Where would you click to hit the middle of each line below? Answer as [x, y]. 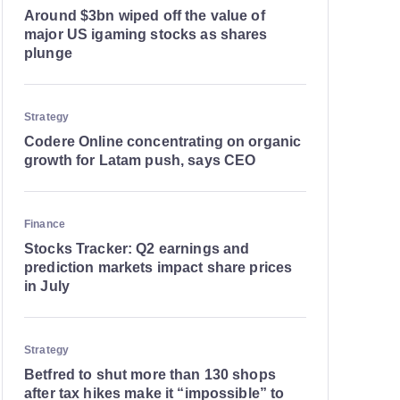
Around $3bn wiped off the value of [145, 16]
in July [47, 286]
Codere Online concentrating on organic [163, 142]
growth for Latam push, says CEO [140, 160]
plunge [48, 53]
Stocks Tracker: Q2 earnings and [137, 249]
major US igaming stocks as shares [146, 34]
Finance [45, 224]
